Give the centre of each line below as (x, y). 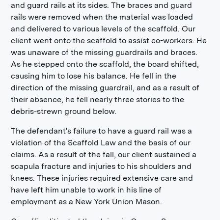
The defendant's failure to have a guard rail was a (102, 131)
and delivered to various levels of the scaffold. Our (103, 29)
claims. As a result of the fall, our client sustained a (104, 154)
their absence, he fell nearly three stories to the (98, 99)
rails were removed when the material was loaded (102, 17)
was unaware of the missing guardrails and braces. (104, 52)
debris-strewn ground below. (64, 111)
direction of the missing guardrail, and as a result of (105, 88)
